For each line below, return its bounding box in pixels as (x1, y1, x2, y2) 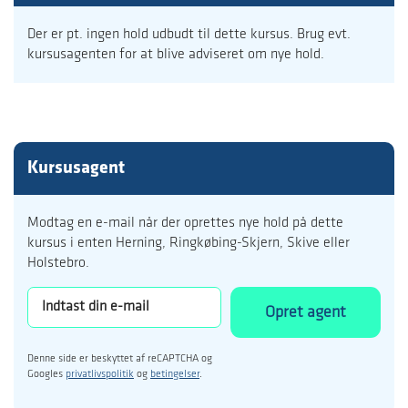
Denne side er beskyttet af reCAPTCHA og (27, 353, 212, 365)
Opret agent (265, 303, 346, 321)
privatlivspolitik (66, 369, 134, 381)
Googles (27, 369, 66, 381)
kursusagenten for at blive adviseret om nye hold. (27, 47, 324, 63)
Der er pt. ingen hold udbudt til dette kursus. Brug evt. (27, 27, 351, 43)
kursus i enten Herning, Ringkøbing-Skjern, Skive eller (27, 236, 350, 251)
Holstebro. (27, 256, 89, 271)
